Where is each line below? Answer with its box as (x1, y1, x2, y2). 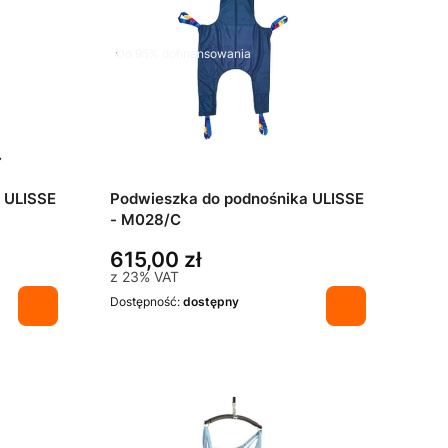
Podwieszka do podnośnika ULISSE (110, 190, 364, 209)
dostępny (183, 294, 239, 310)
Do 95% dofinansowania (116, 45, 251, 61)
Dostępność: (110, 294, 183, 310)
